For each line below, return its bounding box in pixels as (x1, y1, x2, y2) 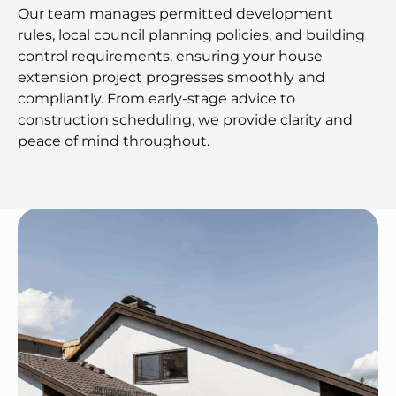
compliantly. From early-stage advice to (18, 89, 295, 107)
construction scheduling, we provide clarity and (18, 110, 353, 128)
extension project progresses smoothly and (18, 68, 325, 86)
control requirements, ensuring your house (18, 47, 323, 65)
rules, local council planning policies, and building (18, 26, 365, 43)
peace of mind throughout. (18, 132, 209, 149)
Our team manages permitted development (18, 4, 333, 22)
